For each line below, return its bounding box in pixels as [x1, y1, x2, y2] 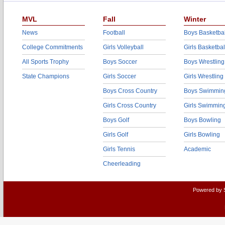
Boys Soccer [103, 58, 137, 65]
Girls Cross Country [103, 102, 156, 109]
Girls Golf [103, 131, 128, 138]
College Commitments [22, 44, 83, 51]
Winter [184, 15, 206, 23]
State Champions [22, 73, 69, 80]
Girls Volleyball [103, 44, 144, 51]
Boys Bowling [184, 117, 221, 124]
